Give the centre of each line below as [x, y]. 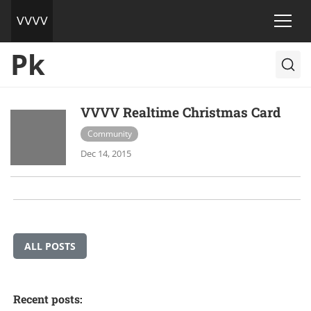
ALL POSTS [50, 246]
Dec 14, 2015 [106, 153]
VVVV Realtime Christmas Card [180, 112]
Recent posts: [48, 299]
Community [109, 134]
